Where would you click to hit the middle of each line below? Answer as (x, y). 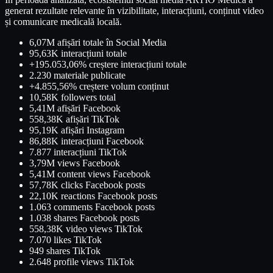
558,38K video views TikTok (86, 229)
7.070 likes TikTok (66, 239)
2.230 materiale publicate (77, 75)
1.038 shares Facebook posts (84, 218)
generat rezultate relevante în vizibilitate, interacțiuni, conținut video (134, 10)
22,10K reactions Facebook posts (93, 196)
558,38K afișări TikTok (74, 119)
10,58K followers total (73, 97)
